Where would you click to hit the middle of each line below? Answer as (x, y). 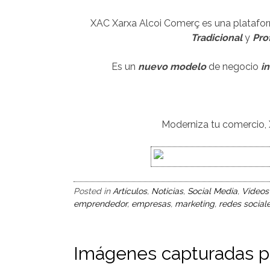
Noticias (167, 191)
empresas (151, 204)
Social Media (212, 191)
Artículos (130, 191)
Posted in (93, 191)
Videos (255, 191)
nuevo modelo (172, 67)
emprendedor (100, 204)
